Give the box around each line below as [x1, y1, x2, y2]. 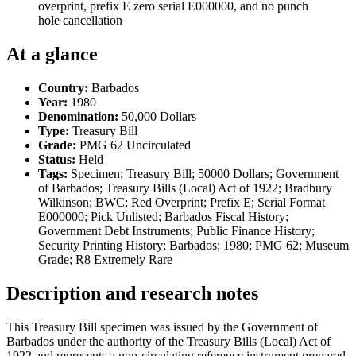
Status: [38, 152, 75, 166]
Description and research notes [6, 282, 258, 304]
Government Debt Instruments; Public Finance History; [38, 223, 315, 238]
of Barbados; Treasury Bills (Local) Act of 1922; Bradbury [38, 180, 332, 195]
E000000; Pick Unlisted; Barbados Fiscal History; [38, 209, 288, 223]
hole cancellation [38, 13, 122, 27]
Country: [38, 80, 88, 95]
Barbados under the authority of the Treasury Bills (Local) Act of [6, 334, 331, 348]
